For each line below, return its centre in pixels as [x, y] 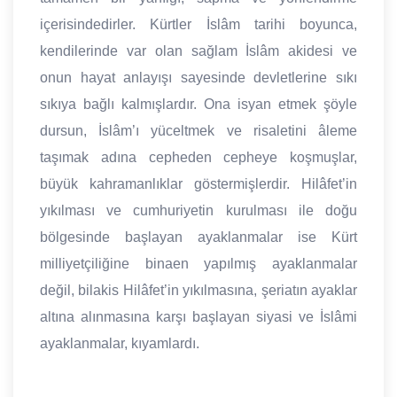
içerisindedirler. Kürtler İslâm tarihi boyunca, [198, 25]
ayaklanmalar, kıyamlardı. [120, 344]
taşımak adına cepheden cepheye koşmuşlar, [198, 158]
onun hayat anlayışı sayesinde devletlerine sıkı [198, 78]
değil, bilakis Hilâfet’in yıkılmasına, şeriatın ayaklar [198, 291]
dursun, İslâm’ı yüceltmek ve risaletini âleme [198, 131]
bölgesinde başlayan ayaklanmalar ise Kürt [198, 237]
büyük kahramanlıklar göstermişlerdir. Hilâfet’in [198, 184]
